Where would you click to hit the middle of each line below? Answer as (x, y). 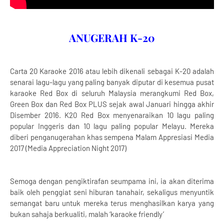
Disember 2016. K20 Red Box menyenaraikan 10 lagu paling (112, 115)
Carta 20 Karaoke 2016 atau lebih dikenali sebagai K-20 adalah (112, 71)
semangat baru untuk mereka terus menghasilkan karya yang (112, 203)
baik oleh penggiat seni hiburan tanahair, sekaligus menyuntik (112, 192)
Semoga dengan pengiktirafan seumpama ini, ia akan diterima (112, 181)
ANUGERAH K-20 (112, 38)
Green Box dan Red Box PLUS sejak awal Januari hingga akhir (112, 104)
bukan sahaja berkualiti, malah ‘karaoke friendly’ (87, 214)
